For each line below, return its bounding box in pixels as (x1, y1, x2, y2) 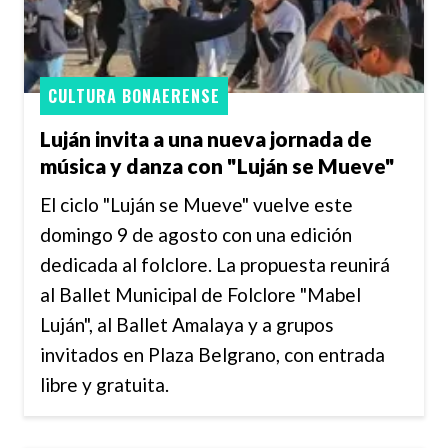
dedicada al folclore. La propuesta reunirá (40, 252, 390, 276)
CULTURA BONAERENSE (48, 83, 220, 108)
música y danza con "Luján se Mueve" (40, 153, 395, 179)
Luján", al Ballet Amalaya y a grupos (40, 312, 334, 336)
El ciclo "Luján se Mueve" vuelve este (40, 192, 353, 216)
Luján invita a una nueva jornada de (40, 126, 372, 152)
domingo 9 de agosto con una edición (40, 222, 352, 246)
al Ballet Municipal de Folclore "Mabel (40, 282, 361, 306)
